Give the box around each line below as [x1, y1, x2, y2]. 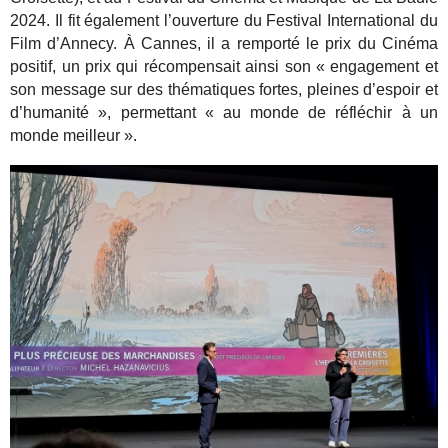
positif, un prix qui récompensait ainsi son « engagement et [10, 57, 438, 75]
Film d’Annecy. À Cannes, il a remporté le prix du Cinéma [10, 34, 438, 52]
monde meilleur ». [10, 126, 138, 144]
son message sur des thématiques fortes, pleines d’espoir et [10, 80, 438, 98]
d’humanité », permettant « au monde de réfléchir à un [10, 103, 438, 121]
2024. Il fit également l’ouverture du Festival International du [10, 11, 438, 29]
